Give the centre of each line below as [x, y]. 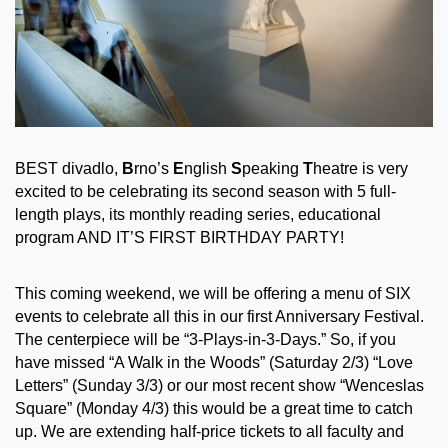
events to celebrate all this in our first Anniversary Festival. [219, 317]
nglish [207, 168]
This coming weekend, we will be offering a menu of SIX [213, 294]
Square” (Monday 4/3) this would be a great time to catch [214, 409]
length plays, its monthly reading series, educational [198, 214]
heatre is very [360, 168]
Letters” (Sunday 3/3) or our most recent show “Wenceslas [219, 386]
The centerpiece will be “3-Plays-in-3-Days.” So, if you [205, 340]
